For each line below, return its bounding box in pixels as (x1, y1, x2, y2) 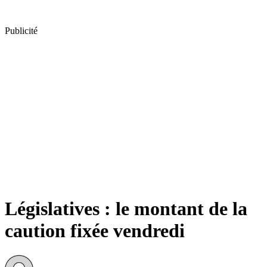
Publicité (5, 26, 38, 36)
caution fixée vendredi (5, 220, 185, 242)
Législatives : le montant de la (5, 198, 247, 220)
